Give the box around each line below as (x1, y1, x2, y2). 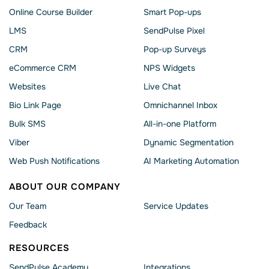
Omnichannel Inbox (144, 99, 217, 110)
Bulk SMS (9, 118, 46, 129)
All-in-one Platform (144, 118, 216, 129)
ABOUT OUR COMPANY (9, 180, 121, 193)
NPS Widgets (144, 62, 195, 73)
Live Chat (144, 80, 181, 92)
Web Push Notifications (9, 155, 100, 166)
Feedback (9, 219, 47, 230)
